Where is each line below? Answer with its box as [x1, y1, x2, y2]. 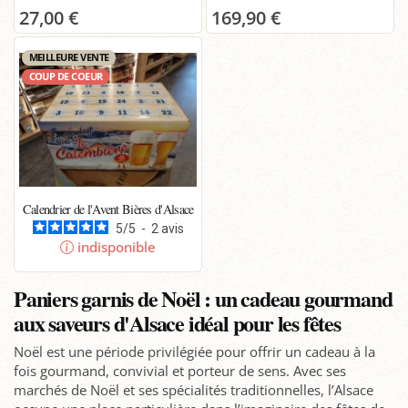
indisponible [76, 237, 156, 256]
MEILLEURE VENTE [28, 51, 109, 65]
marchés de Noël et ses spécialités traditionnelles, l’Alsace [14, 380, 373, 399]
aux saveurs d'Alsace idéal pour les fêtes [14, 307, 341, 340]
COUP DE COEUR [28, 70, 103, 84]
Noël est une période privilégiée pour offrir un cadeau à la [14, 342, 375, 361]
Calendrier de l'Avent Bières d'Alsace [22, 200, 194, 219]
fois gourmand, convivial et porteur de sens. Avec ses [14, 361, 346, 380]
